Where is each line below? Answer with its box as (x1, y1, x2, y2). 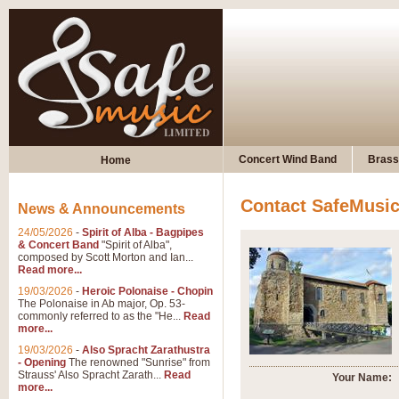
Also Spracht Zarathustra (82, 344, 210, 356)
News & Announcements (18, 201, 185, 216)
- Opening (18, 356, 66, 369)
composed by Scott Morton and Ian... (18, 251, 193, 264)
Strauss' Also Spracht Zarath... (18, 369, 164, 381)
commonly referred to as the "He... (18, 310, 183, 322)
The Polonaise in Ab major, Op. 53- (18, 297, 185, 310)
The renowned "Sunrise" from (66, 356, 210, 369)
